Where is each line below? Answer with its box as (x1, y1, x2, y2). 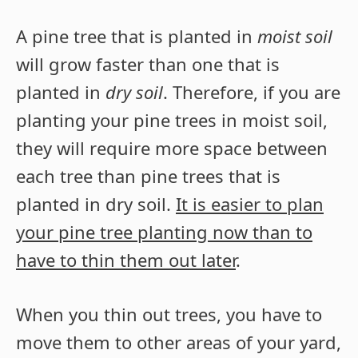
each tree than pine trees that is (16, 163, 280, 188)
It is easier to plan (176, 191, 324, 216)
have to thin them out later (16, 247, 236, 272)
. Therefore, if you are (163, 79, 340, 104)
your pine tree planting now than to (16, 219, 312, 244)
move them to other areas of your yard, (16, 329, 341, 354)
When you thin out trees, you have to (16, 301, 322, 326)
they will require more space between (16, 135, 328, 160)
